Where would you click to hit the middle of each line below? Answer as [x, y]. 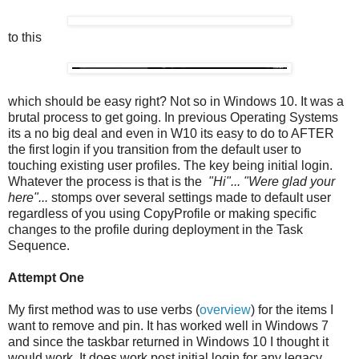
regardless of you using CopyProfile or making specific [162, 214]
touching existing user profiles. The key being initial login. [170, 166]
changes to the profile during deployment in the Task [155, 230]
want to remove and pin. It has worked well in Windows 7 [168, 326]
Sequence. [39, 246]
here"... [28, 198]
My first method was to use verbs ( [104, 310]
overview [225, 310]
